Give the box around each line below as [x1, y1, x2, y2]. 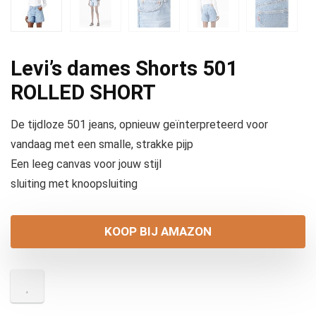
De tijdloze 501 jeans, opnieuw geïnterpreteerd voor [11, 118, 268, 132]
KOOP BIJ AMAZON [104, 224, 212, 239]
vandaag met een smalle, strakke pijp [11, 138, 193, 152]
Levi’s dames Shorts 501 [11, 56, 238, 81]
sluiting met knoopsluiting [11, 177, 138, 191]
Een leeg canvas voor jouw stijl [11, 157, 162, 171]
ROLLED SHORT [11, 80, 156, 105]
